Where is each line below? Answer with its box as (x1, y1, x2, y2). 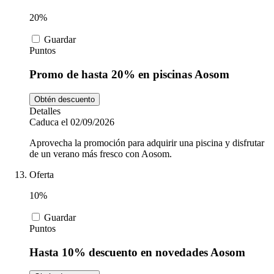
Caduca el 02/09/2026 (29, 116, 114, 127)
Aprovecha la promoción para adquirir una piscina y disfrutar (29, 137, 264, 148)
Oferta (29, 169, 54, 180)
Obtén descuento (34, 94, 95, 104)
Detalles (29, 105, 61, 116)
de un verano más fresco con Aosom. (29, 148, 172, 159)
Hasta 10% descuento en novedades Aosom (29, 245, 245, 259)
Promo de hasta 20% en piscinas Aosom (29, 68, 229, 81)
